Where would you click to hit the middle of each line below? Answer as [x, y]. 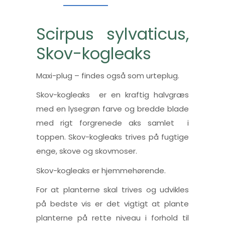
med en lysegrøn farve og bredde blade [113, 109]
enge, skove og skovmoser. [86, 151]
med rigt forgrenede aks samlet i [113, 123]
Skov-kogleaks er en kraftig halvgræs [113, 95]
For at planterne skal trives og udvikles [113, 190]
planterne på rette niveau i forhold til [113, 218]
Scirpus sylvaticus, [113, 34]
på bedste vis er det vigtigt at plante [113, 204]
